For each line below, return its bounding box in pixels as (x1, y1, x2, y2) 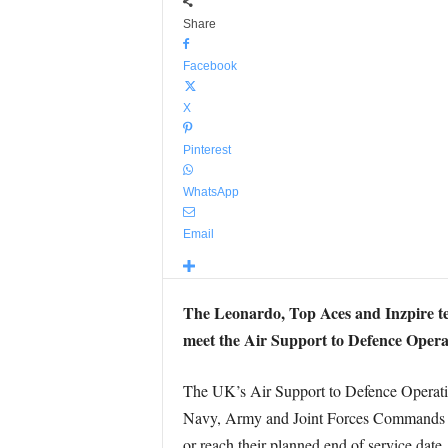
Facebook (182, 59, 237, 73)
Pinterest (182, 143, 231, 157)
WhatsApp (182, 185, 239, 199)
